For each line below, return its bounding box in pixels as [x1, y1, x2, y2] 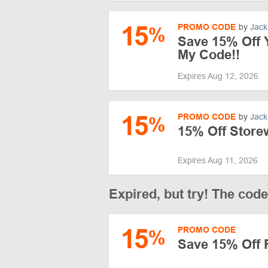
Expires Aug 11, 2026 [178, 155, 260, 165]
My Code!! [178, 47, 240, 62]
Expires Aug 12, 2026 [178, 71, 261, 81]
